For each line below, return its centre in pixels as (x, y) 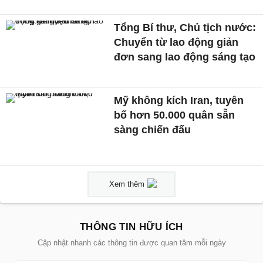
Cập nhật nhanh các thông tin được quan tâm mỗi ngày (131, 243)
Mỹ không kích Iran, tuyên (179, 100)
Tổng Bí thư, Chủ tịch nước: (185, 28)
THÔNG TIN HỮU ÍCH (131, 227)
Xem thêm (127, 184)
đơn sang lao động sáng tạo (185, 57)
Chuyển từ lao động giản (176, 43)
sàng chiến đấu (153, 129)
